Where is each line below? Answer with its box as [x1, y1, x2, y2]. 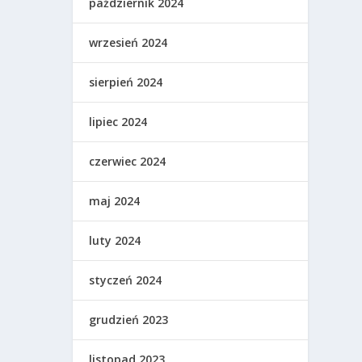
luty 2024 [89, 232, 141, 248]
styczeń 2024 [89, 271, 162, 288]
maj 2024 [89, 192, 141, 208]
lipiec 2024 [89, 113, 148, 129]
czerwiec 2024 [89, 153, 166, 169]
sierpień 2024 [89, 74, 163, 90]
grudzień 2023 [89, 311, 169, 327]
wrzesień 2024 [89, 34, 168, 50]
